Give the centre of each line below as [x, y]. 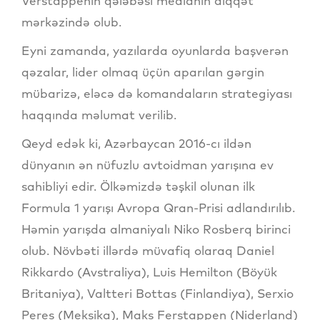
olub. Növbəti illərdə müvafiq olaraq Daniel [148, 251]
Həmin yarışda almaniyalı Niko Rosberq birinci [156, 229]
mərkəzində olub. [71, 22]
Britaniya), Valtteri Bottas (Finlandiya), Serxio [157, 294]
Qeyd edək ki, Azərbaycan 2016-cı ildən [136, 144]
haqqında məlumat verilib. [99, 115]
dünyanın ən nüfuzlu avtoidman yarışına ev [147, 165]
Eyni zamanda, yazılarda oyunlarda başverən [155, 51]
